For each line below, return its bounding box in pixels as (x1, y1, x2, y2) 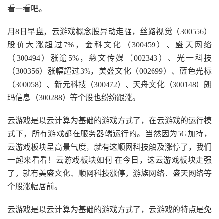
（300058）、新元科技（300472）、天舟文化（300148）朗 (7, 80, 212, 88)
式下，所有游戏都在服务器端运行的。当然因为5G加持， (7, 130, 212, 138)
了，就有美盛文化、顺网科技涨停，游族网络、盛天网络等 (7, 169, 212, 177)
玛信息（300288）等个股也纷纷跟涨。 (7, 93, 140, 102)
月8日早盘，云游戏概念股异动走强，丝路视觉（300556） (7, 27, 212, 36)
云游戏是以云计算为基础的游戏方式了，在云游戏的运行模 (7, 116, 212, 125)
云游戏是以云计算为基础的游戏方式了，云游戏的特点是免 (7, 205, 212, 214)
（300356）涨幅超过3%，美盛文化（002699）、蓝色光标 (7, 67, 212, 75)
